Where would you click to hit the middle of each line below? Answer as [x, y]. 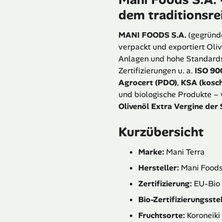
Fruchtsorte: [162, 216]
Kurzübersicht [161, 132]
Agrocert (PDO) [148, 83]
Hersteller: [159, 168]
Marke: [151, 152]
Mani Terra [184, 152]
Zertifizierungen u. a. [157, 71]
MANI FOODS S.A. [152, 35]
